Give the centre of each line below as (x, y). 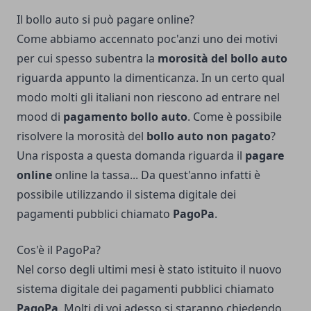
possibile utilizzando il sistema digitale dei (126, 195)
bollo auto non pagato (209, 136)
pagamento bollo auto (124, 117)
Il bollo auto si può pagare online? (106, 20)
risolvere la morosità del (82, 136)
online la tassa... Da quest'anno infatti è (156, 175)
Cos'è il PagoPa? (59, 250)
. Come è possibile (235, 117)
